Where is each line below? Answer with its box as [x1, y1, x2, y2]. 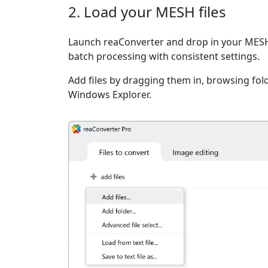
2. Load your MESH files [68, 2, 226, 22]
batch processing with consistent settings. [68, 50, 260, 63]
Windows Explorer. [68, 88, 151, 101]
